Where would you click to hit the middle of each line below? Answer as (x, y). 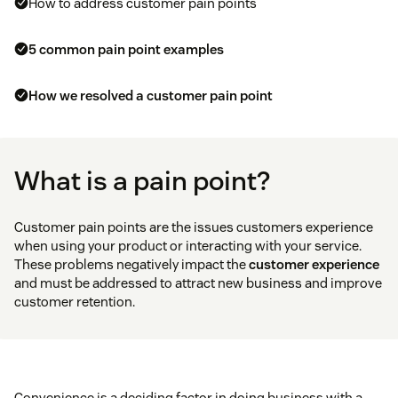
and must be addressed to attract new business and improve (198, 283)
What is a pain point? (142, 181)
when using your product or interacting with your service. (188, 246)
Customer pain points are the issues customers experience (194, 227)
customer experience (314, 265)
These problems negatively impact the (131, 265)
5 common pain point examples (126, 50)
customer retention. (75, 302)
